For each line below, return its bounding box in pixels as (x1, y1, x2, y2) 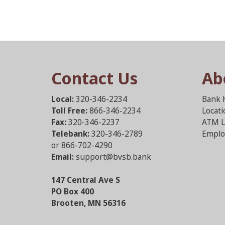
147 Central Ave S (51, 174, 120, 185)
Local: (51, 93, 74, 104)
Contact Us (51, 67, 138, 89)
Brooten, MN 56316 (51, 197, 126, 208)
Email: (51, 151, 74, 162)
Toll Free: (51, 105, 87, 116)
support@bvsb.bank (76, 151, 151, 162)
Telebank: (51, 128, 89, 139)
